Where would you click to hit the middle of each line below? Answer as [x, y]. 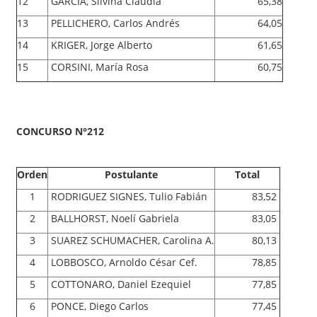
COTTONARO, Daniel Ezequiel [121, 284]
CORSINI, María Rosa [100, 67]
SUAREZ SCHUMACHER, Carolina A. [131, 240]
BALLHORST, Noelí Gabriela [115, 218]
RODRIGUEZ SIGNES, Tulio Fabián [129, 196]
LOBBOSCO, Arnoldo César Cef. [123, 262]
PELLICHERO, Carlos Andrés [115, 23]
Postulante [131, 174]
